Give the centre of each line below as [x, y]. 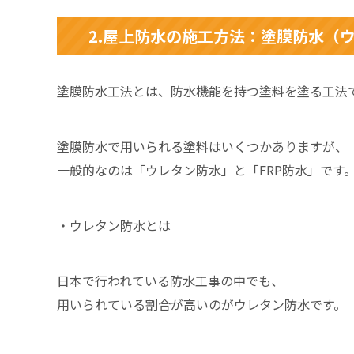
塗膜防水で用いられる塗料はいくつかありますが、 [202, 146]
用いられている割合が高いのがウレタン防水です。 [201, 304]
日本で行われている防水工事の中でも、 [170, 280]
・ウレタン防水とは [114, 225]
